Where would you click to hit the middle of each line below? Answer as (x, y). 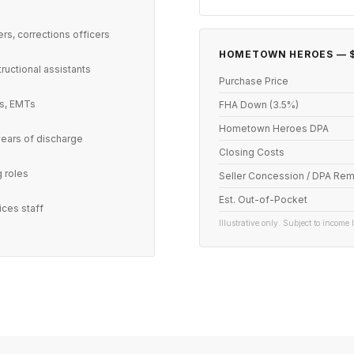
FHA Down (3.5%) (259, 105)
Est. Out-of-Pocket (263, 200)
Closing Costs (252, 153)
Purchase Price (254, 81)
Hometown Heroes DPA (274, 129)
